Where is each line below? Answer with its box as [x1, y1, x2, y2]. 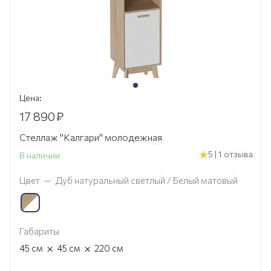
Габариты [19, 225, 59, 237]
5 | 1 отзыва [208, 149, 253, 160]
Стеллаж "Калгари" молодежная [19, 131, 162, 143]
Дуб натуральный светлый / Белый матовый [56, 174, 238, 186]
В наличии [19, 149, 60, 160]
